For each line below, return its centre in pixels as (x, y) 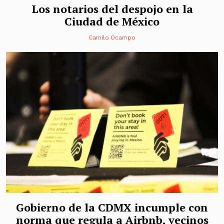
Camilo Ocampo (112, 37)
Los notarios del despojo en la (112, 8)
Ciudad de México (112, 21)
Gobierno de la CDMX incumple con (112, 207)
